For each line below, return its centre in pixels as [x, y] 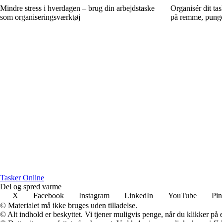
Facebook [49, 195]
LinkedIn [139, 195]
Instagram [94, 195]
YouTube [182, 195]
